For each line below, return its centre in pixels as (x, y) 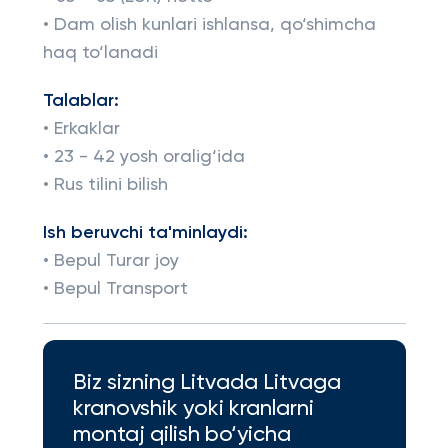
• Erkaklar (81, 129)
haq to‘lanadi (100, 53)
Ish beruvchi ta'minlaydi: (145, 233)
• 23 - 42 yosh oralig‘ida (143, 157)
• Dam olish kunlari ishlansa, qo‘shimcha (209, 25)
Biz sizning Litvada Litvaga (206, 383)
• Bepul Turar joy (110, 261)
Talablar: (80, 101)
